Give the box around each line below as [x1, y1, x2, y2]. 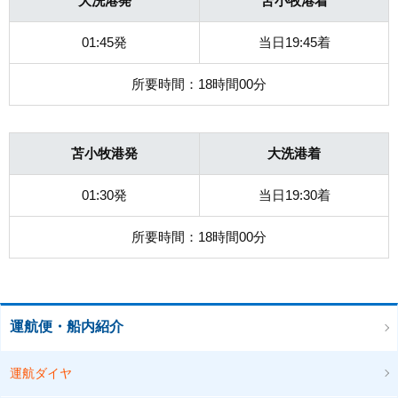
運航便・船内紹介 [10, 318, 123, 334]
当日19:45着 [258, 34, 330, 50]
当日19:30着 [258, 187, 330, 203]
